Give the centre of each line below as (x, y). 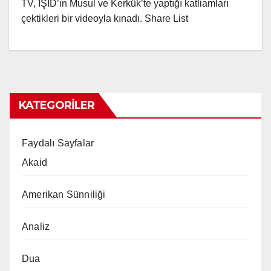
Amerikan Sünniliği (64, 194)
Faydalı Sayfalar (58, 143)
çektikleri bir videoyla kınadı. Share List (105, 18)
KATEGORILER (57, 105)
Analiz (36, 226)
